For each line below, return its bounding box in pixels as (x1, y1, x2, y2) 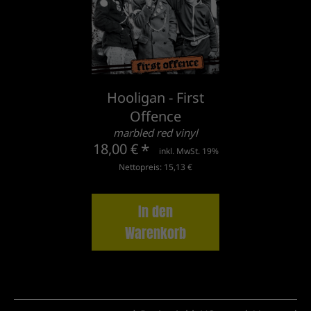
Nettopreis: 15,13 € (119, 161, 192, 174)
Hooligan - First (107, 88, 204, 108)
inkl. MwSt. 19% (158, 145, 219, 158)
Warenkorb (125, 222, 186, 244)
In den (138, 201, 173, 223)
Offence (130, 107, 181, 126)
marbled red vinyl (113, 126, 198, 140)
